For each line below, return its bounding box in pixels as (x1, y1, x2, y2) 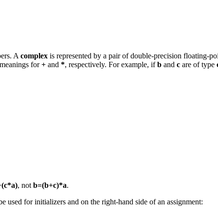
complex (20, 52, 48, 60)
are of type (180, 60, 217, 69)
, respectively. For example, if (65, 60, 157, 69)
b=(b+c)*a (33, 181, 67, 190)
